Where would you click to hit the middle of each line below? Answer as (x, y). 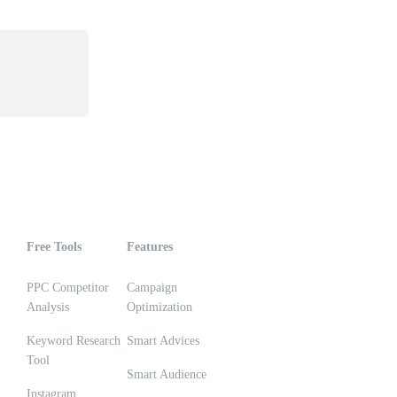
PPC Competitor (68, 288)
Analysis (48, 307)
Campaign (152, 288)
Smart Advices (163, 341)
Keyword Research (74, 341)
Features (150, 247)
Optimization (160, 307)
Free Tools (54, 247)
